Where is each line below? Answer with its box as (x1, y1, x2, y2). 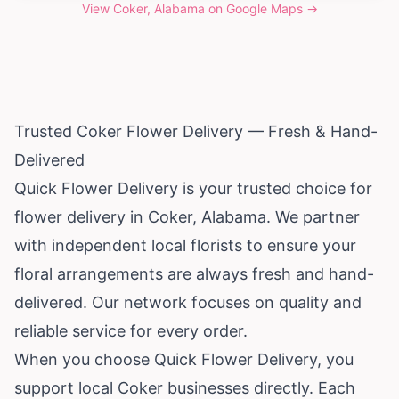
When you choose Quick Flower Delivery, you (14, 349, 354, 369)
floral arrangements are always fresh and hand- (14, 264, 374, 283)
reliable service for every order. (14, 321, 248, 340)
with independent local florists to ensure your (14, 235, 356, 255)
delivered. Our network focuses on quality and (14, 292, 362, 312)
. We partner (266, 207, 360, 226)
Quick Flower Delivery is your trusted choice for (14, 178, 372, 198)
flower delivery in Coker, (14, 207, 201, 226)
